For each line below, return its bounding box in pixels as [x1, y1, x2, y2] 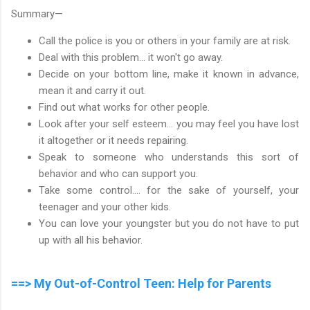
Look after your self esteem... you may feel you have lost [39, 117, 299, 130]
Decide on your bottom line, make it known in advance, [39, 67, 299, 80]
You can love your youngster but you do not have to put [39, 217, 299, 230]
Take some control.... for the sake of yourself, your [39, 183, 299, 197]
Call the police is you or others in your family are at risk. [39, 34, 291, 47]
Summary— [11, 7, 63, 20]
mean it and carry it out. [39, 84, 146, 97]
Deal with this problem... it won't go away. [39, 51, 223, 64]
